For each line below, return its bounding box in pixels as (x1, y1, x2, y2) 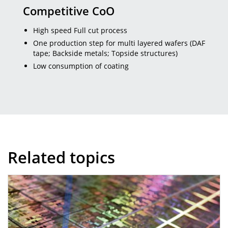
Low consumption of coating (33, 61, 129, 71)
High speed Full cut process (33, 25, 127, 35)
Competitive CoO (23, 3, 115, 18)
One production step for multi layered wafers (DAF (33, 38, 205, 48)
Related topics (8, 146, 115, 168)
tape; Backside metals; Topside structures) (33, 48, 178, 58)
